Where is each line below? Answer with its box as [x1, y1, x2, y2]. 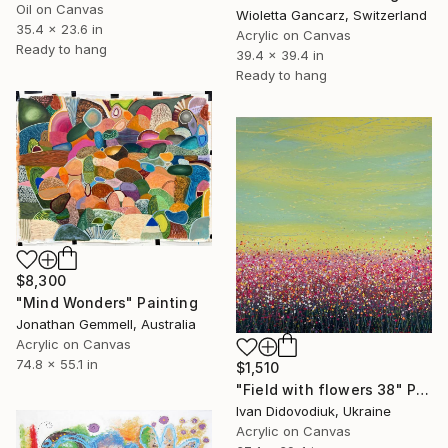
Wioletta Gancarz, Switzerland [236, 6, 427, 23]
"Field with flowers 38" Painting [416, 381, 430, 399]
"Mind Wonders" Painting [16, 293, 198, 311]
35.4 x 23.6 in [16, 20, 103, 37]
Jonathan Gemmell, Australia [16, 315, 196, 332]
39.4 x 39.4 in [236, 46, 324, 63]
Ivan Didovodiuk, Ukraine [236, 403, 391, 420]
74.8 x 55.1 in [16, 355, 98, 372]
